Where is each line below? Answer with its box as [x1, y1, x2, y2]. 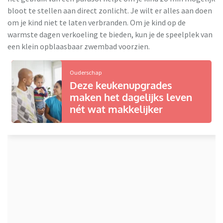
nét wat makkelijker [69, 103, 163, 116]
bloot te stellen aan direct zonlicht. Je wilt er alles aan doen [7, 5, 212, 16]
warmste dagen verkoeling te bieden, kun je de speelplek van [7, 29, 213, 40]
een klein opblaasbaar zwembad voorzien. [7, 41, 151, 52]
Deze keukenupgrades [69, 79, 172, 92]
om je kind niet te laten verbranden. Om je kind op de [7, 17, 186, 28]
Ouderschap [69, 69, 102, 77]
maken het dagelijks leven [69, 91, 192, 104]
